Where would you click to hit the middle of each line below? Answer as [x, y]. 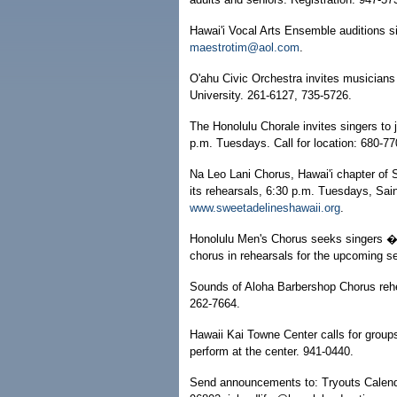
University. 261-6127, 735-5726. [271, 95]
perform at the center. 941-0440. [272, 351]
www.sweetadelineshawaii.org [265, 208]
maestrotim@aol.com [245, 47]
